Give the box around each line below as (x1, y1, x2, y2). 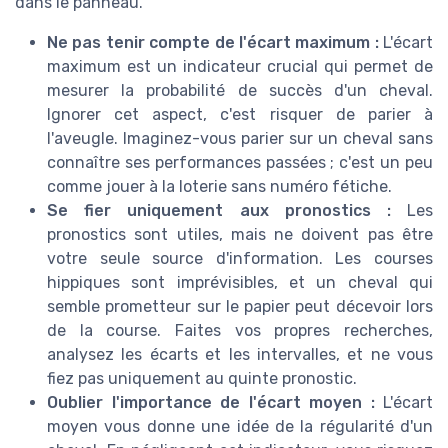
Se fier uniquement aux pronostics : (47, 201, 391, 221)
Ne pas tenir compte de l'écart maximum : (47, 33, 379, 53)
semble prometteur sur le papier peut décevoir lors (47, 297, 433, 317)
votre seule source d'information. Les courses (47, 249, 433, 269)
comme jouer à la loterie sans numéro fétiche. (47, 177, 392, 197)
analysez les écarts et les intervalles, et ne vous (47, 345, 433, 365)
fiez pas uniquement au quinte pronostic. (47, 369, 357, 389)
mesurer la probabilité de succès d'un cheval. (47, 81, 433, 101)
